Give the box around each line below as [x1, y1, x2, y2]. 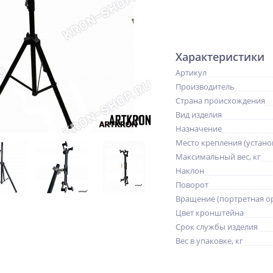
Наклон [175, 165, 204, 176]
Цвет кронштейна [175, 207, 244, 218]
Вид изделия [175, 109, 222, 120]
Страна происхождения [175, 95, 265, 106]
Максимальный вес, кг [175, 151, 261, 162]
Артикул [175, 67, 207, 78]
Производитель [175, 81, 235, 92]
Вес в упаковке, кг [175, 235, 243, 246]
